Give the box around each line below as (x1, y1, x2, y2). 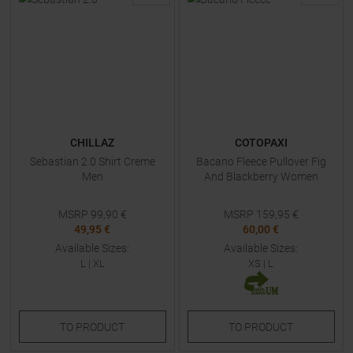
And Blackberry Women (203, 170, 318, 183)
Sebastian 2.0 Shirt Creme (29, 155, 155, 168)
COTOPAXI (234, 136, 288, 149)
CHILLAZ (70, 136, 114, 149)
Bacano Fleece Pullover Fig (195, 155, 326, 168)
